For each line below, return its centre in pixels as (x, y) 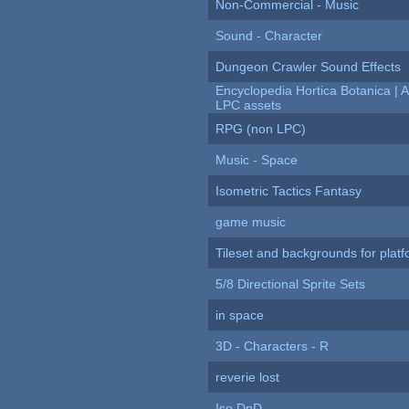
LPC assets (249, 105)
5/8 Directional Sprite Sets (291, 284)
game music (251, 222)
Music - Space (257, 160)
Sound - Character (269, 36)
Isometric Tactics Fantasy (289, 191)
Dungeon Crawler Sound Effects (309, 67)
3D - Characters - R (273, 346)
